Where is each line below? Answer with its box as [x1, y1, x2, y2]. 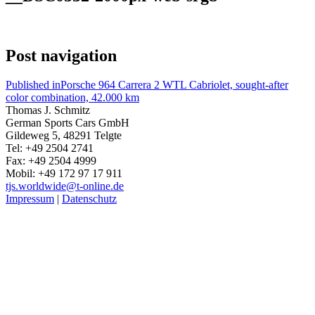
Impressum [6, 193, 54, 205]
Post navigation [6, 46, 117, 65]
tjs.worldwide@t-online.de [6, 180, 124, 193]
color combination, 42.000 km [6, 91, 139, 104]
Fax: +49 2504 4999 [6, 155, 96, 167]
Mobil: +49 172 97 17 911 [6, 167, 122, 180]
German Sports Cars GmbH [6, 117, 129, 129]
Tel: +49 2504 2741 [6, 142, 94, 155]
